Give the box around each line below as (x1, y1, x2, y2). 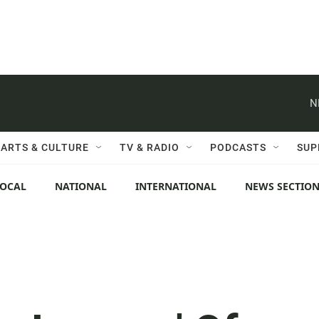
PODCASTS (210, 142, 266, 153)
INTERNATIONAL (135, 179, 216, 193)
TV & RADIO (120, 142, 179, 153)
